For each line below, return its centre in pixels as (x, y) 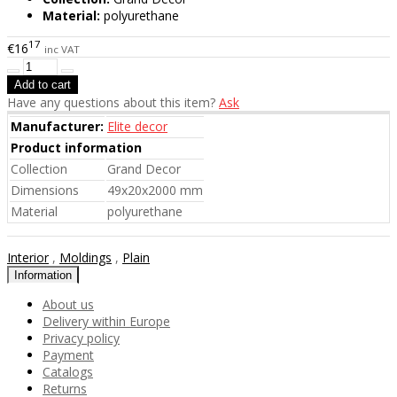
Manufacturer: (57, 126)
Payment (68, 354)
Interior (28, 257)
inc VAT (62, 49)
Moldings (86, 257)
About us (68, 304)
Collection (39, 168)
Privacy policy (81, 338)
